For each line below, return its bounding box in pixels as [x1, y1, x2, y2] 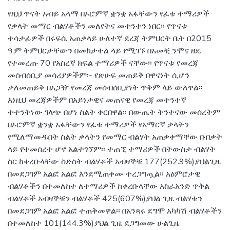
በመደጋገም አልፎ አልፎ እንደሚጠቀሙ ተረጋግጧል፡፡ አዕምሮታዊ [8, 168, 200, 180]
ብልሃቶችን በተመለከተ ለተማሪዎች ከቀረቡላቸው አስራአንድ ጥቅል [8, 180, 209, 192]
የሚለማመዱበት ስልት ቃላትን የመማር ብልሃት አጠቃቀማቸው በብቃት [8, 131, 222, 143]
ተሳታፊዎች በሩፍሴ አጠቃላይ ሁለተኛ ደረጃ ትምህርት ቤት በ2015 [8, 32, 212, 44]
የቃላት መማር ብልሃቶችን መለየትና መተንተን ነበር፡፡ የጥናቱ [8, 20, 187, 32]
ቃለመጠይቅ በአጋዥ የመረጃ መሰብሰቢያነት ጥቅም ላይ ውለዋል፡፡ [8, 82, 203, 93]
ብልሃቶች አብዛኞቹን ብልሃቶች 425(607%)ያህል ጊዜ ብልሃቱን [8, 193, 202, 204]
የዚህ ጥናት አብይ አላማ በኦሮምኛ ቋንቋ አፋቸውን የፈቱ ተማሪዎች [8, 8, 209, 20]
